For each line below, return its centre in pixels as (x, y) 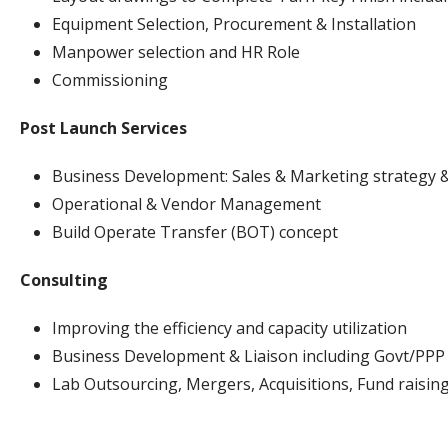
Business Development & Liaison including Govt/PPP (248, 355)
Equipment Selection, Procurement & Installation (234, 23)
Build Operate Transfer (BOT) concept (195, 231)
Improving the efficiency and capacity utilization (229, 327)
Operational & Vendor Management (186, 203)
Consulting (64, 279)
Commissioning (110, 79)
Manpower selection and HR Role (176, 51)
